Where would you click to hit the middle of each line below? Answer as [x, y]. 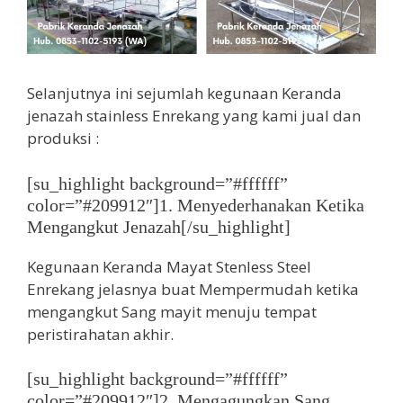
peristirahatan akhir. [100, 334]
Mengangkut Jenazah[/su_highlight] [159, 226]
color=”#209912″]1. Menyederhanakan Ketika [196, 205]
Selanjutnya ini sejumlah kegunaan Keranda [184, 94]
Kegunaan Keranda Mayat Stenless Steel [169, 266]
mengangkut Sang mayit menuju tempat [172, 311]
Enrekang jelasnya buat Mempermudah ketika [193, 289]
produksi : [63, 139]
